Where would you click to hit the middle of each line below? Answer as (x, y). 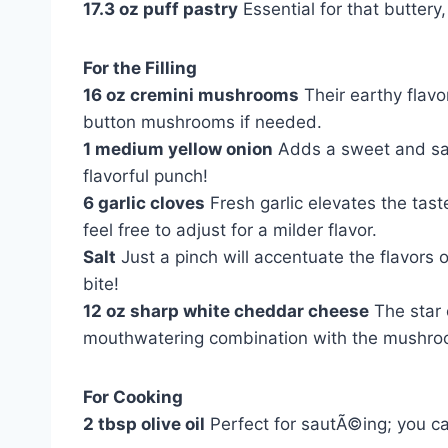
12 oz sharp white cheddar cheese (226, 310)
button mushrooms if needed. (202, 121)
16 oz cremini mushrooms (191, 94)
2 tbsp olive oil (144, 423)
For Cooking (133, 396)
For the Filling (140, 67)
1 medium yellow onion (178, 148)
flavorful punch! (145, 175)
